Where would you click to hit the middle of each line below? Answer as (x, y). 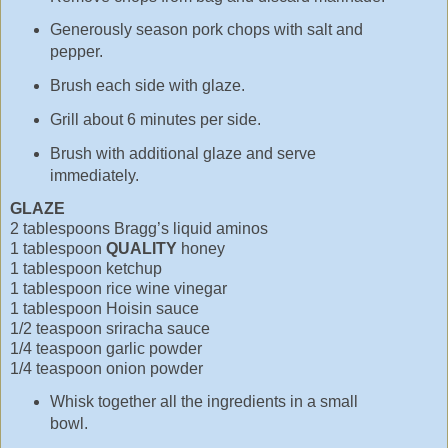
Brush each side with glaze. (147, 86)
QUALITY (141, 248)
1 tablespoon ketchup (86, 268)
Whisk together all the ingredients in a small (203, 401)
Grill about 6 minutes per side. (155, 120)
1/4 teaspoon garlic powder (106, 348)
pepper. (76, 52)
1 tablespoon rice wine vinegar (118, 288)
